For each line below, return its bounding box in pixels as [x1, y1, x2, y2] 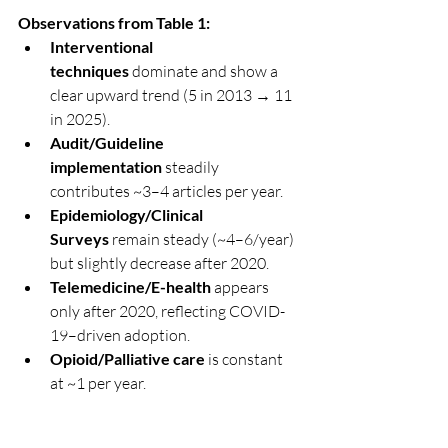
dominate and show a [129, 61, 281, 82]
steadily [162, 157, 222, 178]
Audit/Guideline [50, 133, 167, 153]
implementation [50, 157, 162, 177]
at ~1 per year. [50, 373, 146, 394]
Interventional [50, 37, 156, 57]
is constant [205, 349, 286, 370]
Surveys [50, 229, 109, 249]
